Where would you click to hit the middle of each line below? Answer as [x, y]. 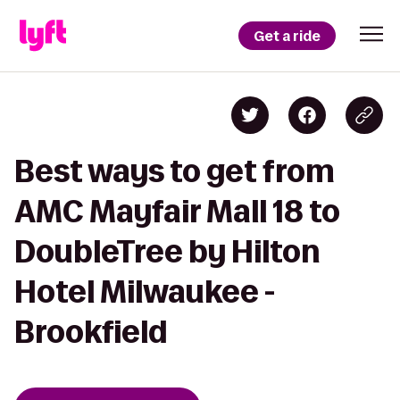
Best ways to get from [175, 171]
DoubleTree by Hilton [167, 251]
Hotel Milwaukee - [145, 292]
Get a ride [287, 36]
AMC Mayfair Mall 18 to [177, 211]
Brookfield [91, 332]
